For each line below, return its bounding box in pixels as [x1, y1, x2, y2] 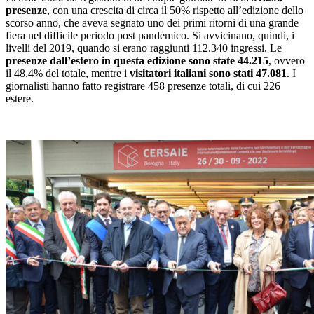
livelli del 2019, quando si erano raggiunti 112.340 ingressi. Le [6, 42, 282, 55]
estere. [6, 93, 34, 105]
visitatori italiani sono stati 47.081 [130, 67, 287, 80]
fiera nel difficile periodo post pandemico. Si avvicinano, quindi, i [6, 29, 294, 42]
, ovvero [268, 55, 305, 67]
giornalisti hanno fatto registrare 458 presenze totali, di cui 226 [6, 80, 280, 93]
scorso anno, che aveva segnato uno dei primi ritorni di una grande [6, 17, 299, 29]
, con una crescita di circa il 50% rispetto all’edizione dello [47, 4, 303, 17]
